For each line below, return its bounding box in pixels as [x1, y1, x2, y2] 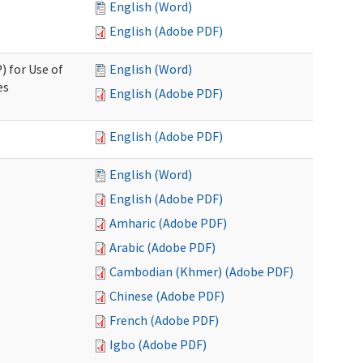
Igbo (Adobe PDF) [109, 336, 207, 352]
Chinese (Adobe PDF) [109, 288, 224, 304]
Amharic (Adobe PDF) [109, 215, 227, 231]
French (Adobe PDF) [109, 312, 219, 328]
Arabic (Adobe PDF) [109, 239, 216, 255]
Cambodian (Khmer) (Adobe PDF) [109, 263, 293, 280]
